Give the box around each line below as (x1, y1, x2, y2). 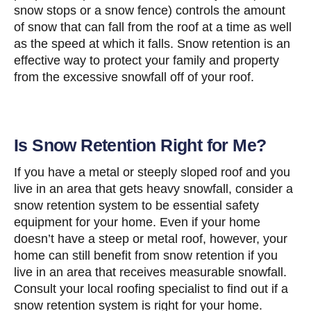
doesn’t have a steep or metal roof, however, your (14, 232, 287, 246)
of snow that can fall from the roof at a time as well (14, 20, 292, 35)
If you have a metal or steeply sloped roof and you (14, 165, 290, 180)
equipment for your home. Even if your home (14, 215, 260, 230)
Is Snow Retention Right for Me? (14, 135, 267, 155)
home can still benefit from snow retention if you (14, 249, 278, 263)
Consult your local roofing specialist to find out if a (14, 282, 288, 296)
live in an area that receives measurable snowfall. (14, 265, 287, 280)
